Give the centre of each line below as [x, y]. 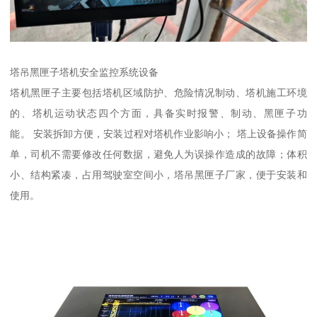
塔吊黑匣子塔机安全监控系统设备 [85, 73]
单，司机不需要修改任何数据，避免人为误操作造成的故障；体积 [158, 155]
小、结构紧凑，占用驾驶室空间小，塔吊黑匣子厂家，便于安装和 [158, 175]
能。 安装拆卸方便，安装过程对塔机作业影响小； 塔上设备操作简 [158, 134]
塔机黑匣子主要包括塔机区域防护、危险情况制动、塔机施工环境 [158, 93]
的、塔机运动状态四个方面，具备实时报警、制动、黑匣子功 [158, 114]
